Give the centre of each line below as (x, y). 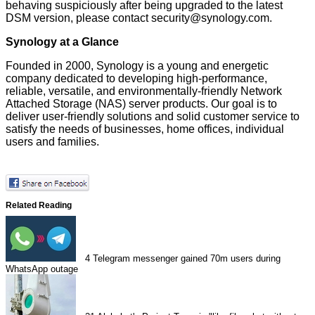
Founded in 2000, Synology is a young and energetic (137, 66)
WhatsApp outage (42, 269)
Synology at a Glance (62, 42)
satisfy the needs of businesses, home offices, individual (145, 129)
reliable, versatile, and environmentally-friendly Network (144, 91)
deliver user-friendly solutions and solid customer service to (153, 117)
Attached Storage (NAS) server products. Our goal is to (141, 104)
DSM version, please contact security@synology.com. (139, 18)
